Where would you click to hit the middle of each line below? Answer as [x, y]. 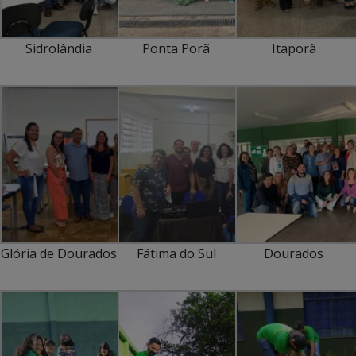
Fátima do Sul [176, 253]
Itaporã [294, 48]
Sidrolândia [58, 48]
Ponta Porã [176, 48]
